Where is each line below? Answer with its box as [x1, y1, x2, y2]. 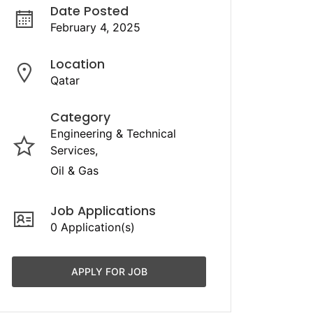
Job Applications [50, 203, 156, 219]
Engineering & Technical [50, 126, 176, 140]
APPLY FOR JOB [71, 265, 147, 277]
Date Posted [50, 3, 129, 20]
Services [50, 143, 95, 157]
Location [50, 56, 105, 73]
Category [50, 109, 110, 126]
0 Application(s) [50, 220, 135, 234]
